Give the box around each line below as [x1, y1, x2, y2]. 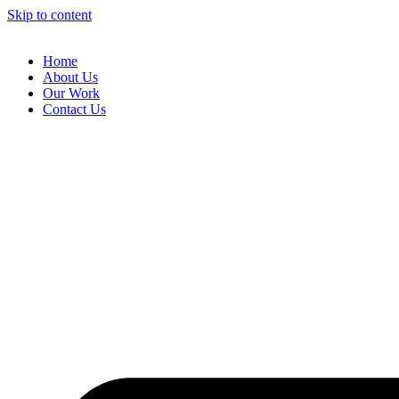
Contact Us [43, 102, 106, 117]
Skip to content [7, 7, 92, 22]
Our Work [43, 85, 100, 101]
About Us [43, 69, 98, 85]
